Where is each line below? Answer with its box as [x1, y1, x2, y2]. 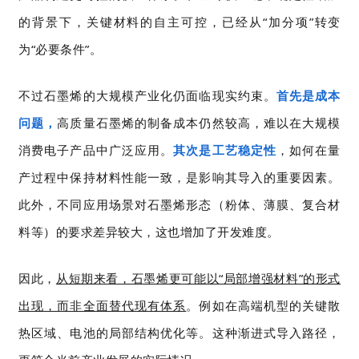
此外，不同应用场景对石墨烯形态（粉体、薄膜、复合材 [18, 196, 341, 212]
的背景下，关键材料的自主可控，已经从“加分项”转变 [18, 14, 341, 30]
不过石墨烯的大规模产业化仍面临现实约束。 [18, 87, 277, 103]
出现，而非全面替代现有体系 [18, 297, 187, 313]
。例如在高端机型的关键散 [186, 297, 341, 313]
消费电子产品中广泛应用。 [18, 142, 174, 158]
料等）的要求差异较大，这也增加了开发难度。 [18, 224, 280, 240]
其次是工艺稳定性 [173, 142, 277, 158]
